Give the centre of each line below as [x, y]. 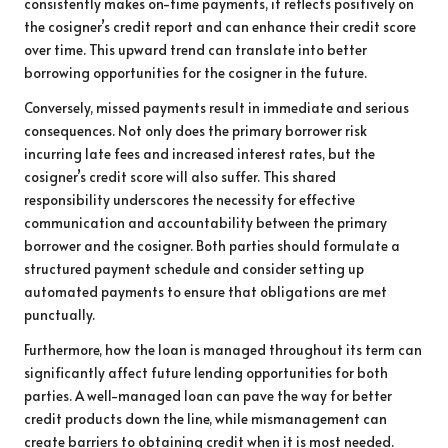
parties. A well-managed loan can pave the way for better [208, 395]
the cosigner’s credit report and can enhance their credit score [220, 26]
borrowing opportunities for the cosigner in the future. [195, 72]
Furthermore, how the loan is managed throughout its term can [223, 349]
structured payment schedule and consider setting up [194, 268]
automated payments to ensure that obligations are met [205, 291]
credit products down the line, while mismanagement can [205, 418]
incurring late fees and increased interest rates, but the [199, 153]
